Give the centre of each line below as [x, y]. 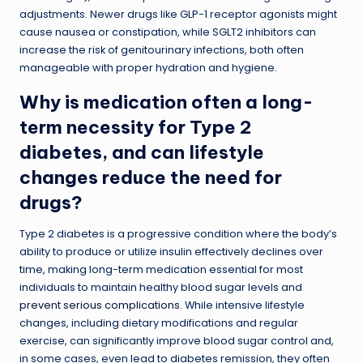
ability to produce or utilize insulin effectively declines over [171, 251]
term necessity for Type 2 [136, 127]
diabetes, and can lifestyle [142, 152]
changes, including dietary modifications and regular [159, 322]
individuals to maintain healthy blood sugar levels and [161, 287]
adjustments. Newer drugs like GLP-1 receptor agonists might [178, 14]
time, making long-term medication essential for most [161, 269]
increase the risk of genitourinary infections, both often [162, 49]
